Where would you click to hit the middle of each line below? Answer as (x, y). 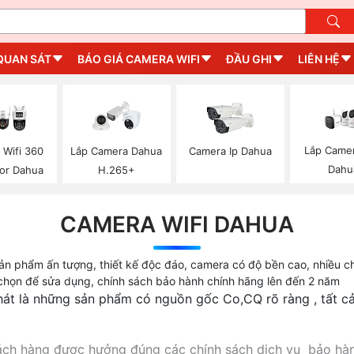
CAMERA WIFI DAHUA (177, 224)
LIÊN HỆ (319, 58)
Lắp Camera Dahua (117, 151)
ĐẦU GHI (249, 58)
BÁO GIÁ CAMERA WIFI (139, 58)
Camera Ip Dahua (230, 151)
